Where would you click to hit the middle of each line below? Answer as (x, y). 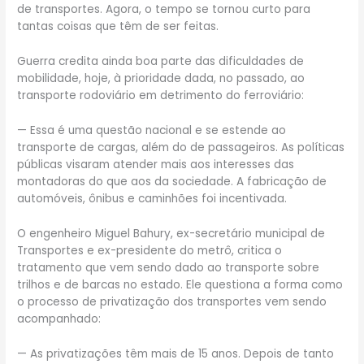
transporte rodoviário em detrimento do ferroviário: (161, 95)
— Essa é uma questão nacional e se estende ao (152, 130)
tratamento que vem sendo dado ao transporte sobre (169, 267)
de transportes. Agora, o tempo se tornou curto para (164, 10)
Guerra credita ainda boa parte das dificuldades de (161, 61)
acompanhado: (59, 318)
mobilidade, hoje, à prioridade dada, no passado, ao (161, 78)
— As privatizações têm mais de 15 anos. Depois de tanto (176, 353)
